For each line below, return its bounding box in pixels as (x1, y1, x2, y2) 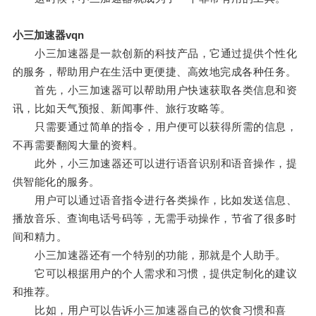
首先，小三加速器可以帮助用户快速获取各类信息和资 (12, 84, 298, 97)
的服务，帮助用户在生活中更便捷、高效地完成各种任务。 (12, 66, 297, 78)
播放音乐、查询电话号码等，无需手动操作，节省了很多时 (12, 212, 297, 225)
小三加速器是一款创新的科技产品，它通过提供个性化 (12, 47, 298, 60)
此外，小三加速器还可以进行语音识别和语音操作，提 (12, 157, 298, 170)
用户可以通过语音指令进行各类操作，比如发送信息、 (12, 194, 298, 207)
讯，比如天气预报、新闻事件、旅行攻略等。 (12, 102, 231, 115)
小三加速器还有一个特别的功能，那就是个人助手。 (12, 249, 286, 262)
